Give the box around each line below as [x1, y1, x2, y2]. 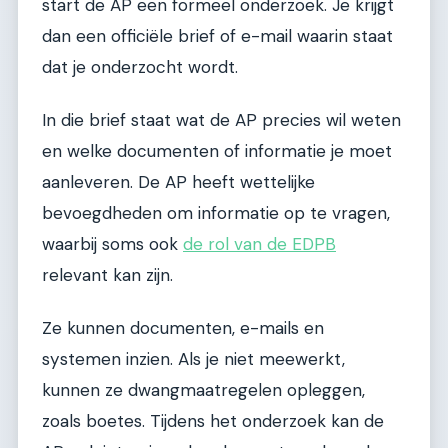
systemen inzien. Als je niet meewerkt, [42, 348, 345, 371]
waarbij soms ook [42, 233, 183, 256]
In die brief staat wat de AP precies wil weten [42, 109, 401, 132]
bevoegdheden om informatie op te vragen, [42, 202, 390, 225]
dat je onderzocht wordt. [42, 55, 238, 78]
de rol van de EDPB [183, 233, 336, 256]
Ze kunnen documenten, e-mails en [42, 317, 324, 340]
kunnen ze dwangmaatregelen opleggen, [42, 379, 365, 402]
